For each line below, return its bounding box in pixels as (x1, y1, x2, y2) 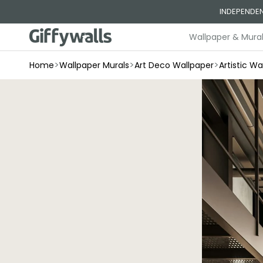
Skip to (17, 1, 46, 14)
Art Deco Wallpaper (134, 59, 214, 71)
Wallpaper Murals (59, 59, 129, 71)
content (17, 12, 53, 25)
